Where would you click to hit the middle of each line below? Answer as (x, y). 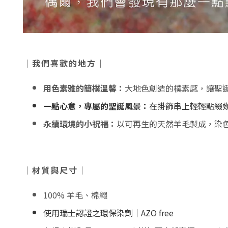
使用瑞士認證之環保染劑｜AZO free (108, 212)
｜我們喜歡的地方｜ (64, 63)
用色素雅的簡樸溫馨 (80, 88)
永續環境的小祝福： (80, 123)
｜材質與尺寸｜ (56, 170)
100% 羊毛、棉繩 (75, 195)
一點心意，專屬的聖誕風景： (96, 106)
